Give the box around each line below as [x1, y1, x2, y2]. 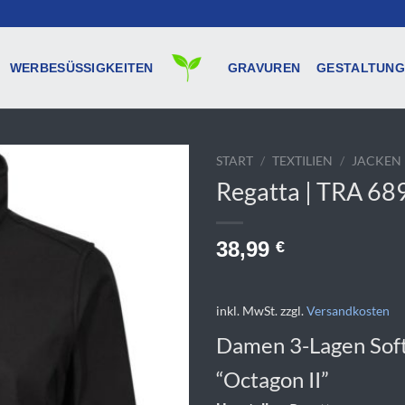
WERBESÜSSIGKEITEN [9, 60, 145, 75]
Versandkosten [306, 302, 390, 318]
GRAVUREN [227, 60, 301, 75]
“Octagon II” [216, 365, 329, 392]
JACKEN [352, 154, 402, 168]
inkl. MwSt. [216, 302, 278, 318]
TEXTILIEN [272, 154, 334, 168]
